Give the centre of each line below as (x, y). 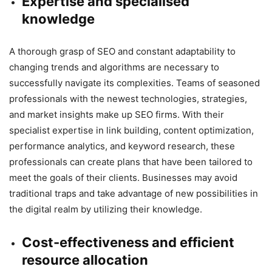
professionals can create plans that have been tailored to (131, 161)
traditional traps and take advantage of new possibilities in (134, 193)
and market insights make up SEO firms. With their (117, 114)
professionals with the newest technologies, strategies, (128, 98)
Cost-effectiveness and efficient (128, 242)
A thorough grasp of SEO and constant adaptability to (122, 51)
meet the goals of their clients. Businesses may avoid (123, 177)
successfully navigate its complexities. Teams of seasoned (134, 83)
